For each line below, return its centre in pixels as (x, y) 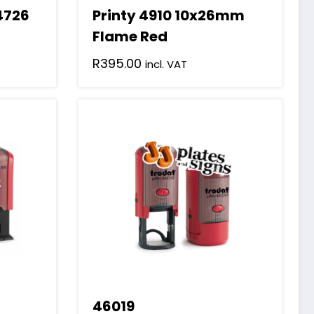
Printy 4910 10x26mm (168, 16)
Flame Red (130, 37)
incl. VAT (166, 64)
